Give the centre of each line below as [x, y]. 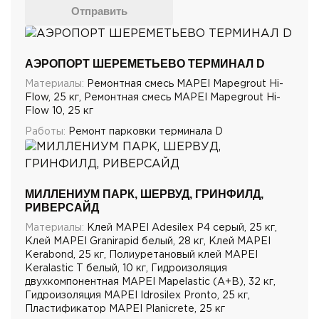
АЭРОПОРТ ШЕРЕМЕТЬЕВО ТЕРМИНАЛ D [145, 63]
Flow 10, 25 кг [59, 111]
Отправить [99, 11]
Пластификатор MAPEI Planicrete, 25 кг [125, 309]
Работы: [45, 131]
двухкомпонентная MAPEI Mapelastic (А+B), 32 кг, [150, 282]
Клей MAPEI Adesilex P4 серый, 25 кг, [181, 228]
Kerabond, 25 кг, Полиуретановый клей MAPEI [141, 255]
